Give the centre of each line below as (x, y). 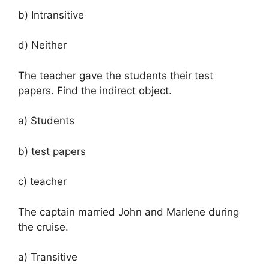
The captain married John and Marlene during (128, 212)
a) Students (46, 121)
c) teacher (42, 182)
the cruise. (43, 227)
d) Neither (42, 45)
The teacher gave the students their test (116, 75)
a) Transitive (48, 257)
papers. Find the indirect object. (95, 90)
